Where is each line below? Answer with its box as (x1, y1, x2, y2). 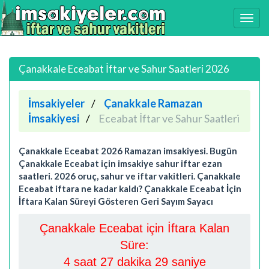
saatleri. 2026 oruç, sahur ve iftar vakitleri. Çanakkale (19, 170, 241, 181)
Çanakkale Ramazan (104, 96, 202, 110)
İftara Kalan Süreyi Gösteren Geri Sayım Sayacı (19, 195, 213, 207)
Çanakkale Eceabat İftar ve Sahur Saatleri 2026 (19, 62, 229, 75)
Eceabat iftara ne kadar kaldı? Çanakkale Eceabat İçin (19, 183, 241, 194)
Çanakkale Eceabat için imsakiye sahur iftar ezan (19, 157, 222, 169)
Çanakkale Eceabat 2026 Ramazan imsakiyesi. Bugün (19, 145, 237, 156)
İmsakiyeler (28, 96, 85, 110)
